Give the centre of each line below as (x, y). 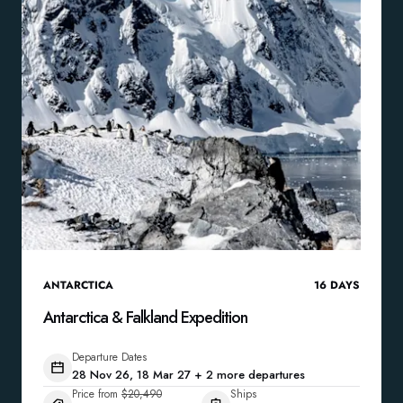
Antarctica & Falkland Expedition (145, 318)
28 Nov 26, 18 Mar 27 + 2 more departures (188, 375)
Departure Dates (109, 357)
